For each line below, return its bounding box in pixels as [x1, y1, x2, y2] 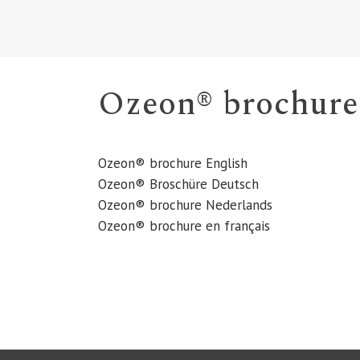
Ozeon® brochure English [98, 154, 247, 172]
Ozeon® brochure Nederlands [98, 196, 272, 214]
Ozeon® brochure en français [98, 217, 270, 235]
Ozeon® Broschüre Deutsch [98, 175, 259, 193]
